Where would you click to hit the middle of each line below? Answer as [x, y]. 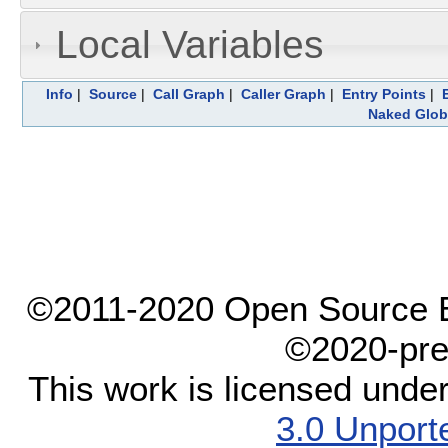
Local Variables [189, 44]
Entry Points [383, 93]
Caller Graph [283, 93]
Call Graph [188, 93]
